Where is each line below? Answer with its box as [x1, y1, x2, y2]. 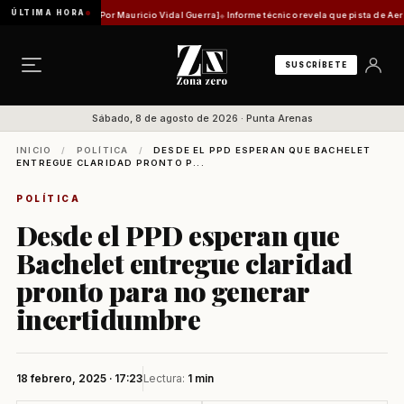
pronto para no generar [16, 272, 309, 309]
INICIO [16, 145, 52, 155]
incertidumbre [16, 300, 201, 337]
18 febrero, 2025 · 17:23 [16, 372, 142, 385]
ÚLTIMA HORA [11, 8, 86, 17]
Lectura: [143, 372, 188, 385]
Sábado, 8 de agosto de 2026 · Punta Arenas [91, 112, 313, 124]
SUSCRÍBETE [285, 60, 347, 69]
